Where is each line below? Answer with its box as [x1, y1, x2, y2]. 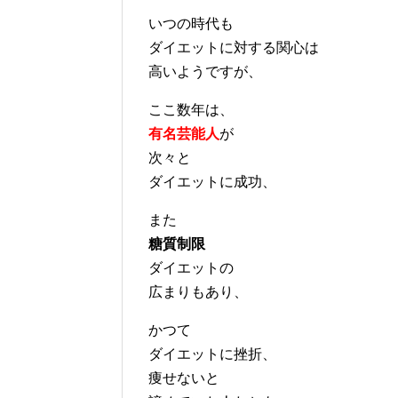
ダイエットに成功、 [148, 173, 276, 189]
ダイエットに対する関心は [148, 39, 319, 55]
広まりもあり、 [148, 283, 248, 299]
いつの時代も [148, 15, 234, 31]
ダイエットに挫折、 [148, 346, 276, 362]
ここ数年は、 [148, 101, 234, 117]
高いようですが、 [148, 63, 262, 79]
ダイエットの [148, 259, 234, 275]
